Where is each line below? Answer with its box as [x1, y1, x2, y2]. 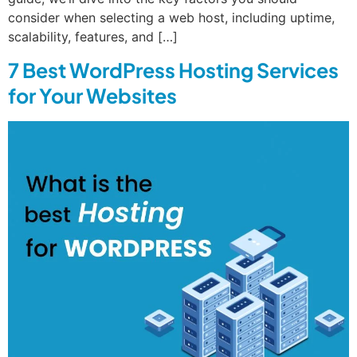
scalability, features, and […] [8, 28, 178, 45]
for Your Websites [8, 83, 177, 109]
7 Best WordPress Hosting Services [8, 57, 339, 84]
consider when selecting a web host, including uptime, [8, 9, 335, 25]
